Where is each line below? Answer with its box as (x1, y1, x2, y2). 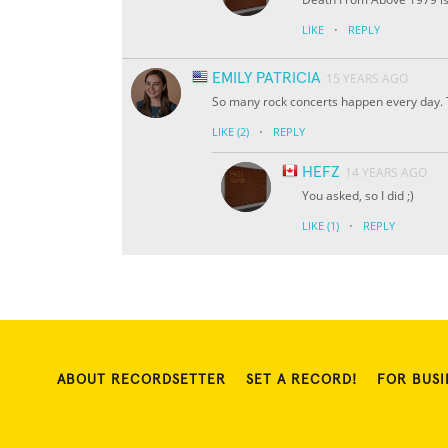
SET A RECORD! (246, 373, 357, 388)
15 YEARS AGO (326, 70, 408, 88)
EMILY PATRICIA (212, 70, 321, 87)
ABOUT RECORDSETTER (57, 373, 226, 388)
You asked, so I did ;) (302, 187, 414, 205)
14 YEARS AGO (345, 164, 427, 182)
